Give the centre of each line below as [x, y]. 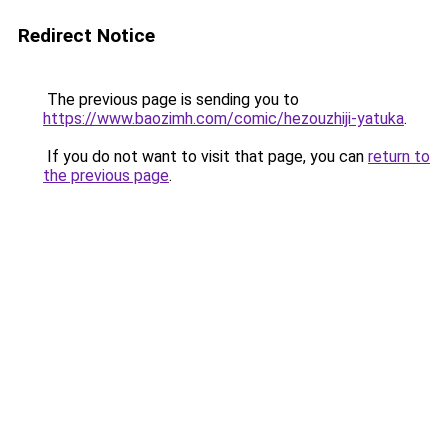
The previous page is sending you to [171, 99]
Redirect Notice [86, 35]
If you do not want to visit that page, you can [205, 156]
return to [399, 156]
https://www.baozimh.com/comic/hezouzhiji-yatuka [223, 118]
